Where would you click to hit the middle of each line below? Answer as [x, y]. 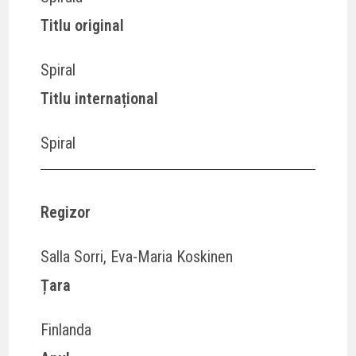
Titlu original [83, 25]
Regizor [66, 212]
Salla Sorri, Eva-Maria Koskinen [137, 256]
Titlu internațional [100, 98]
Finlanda [66, 329]
